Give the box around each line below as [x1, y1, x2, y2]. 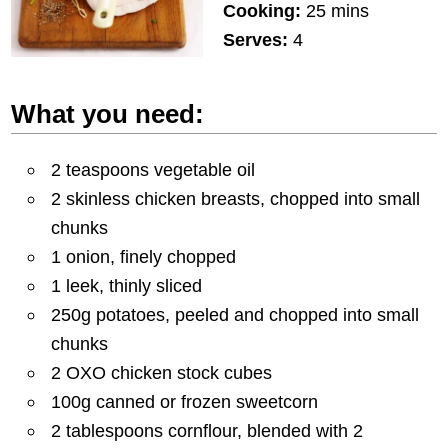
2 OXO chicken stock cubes [51, 362, 273, 384]
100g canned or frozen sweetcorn [51, 391, 319, 413]
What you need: [11, 100, 205, 129]
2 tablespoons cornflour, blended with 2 [51, 420, 364, 442]
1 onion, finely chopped [51, 246, 237, 268]
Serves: [222, 29, 288, 51]
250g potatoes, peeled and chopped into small [51, 304, 420, 326]
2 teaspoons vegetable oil [51, 159, 256, 181]
